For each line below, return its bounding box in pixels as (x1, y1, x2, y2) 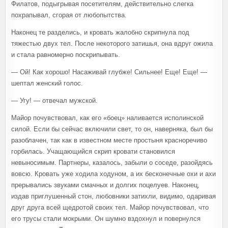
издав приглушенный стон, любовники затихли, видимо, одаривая (11, 192, 216, 200)
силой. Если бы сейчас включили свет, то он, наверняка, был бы (11, 125, 213, 133)
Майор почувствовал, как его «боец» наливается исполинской (11, 113, 204, 122)
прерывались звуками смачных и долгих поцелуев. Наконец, (11, 181, 199, 189)
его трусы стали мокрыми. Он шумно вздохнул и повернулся (11, 214, 201, 222)
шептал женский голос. (11, 79, 83, 87)
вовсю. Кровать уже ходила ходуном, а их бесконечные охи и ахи (11, 169, 216, 178)
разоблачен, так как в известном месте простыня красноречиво (11, 136, 207, 144)
